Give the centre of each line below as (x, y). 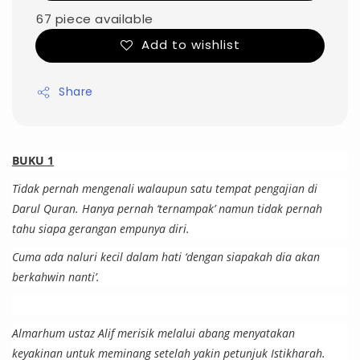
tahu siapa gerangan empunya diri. (102, 229)
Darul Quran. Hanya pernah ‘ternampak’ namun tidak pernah (167, 209)
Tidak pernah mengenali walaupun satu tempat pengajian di (165, 189)
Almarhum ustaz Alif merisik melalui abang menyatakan (153, 333)
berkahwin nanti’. (57, 277)
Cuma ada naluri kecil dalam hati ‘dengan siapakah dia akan (166, 257)
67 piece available (95, 19)
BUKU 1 (33, 161)
